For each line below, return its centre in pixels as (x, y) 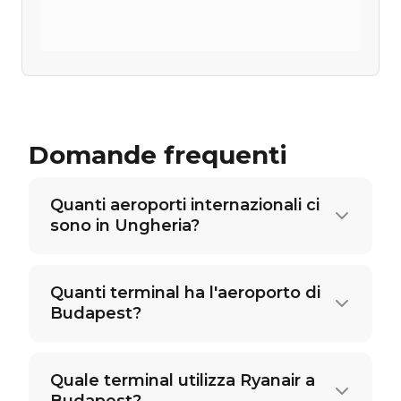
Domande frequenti (158, 155)
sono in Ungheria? (125, 226)
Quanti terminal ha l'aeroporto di (185, 293)
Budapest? (96, 313)
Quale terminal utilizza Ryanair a (183, 380)
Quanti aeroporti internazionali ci (185, 205)
